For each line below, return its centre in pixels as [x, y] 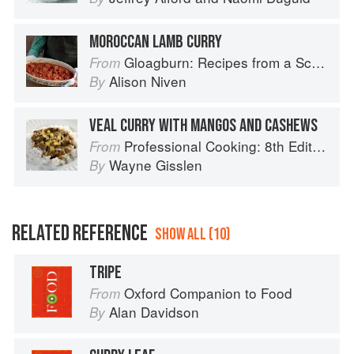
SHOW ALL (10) [192, 235]
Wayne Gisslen [156, 165]
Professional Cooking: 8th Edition [218, 146]
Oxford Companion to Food [208, 293]
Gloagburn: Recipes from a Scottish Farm [218, 62]
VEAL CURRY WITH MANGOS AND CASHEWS [203, 126]
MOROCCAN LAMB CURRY [156, 42]
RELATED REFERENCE [80, 234]
